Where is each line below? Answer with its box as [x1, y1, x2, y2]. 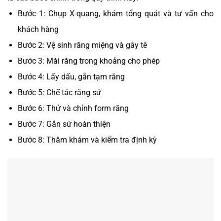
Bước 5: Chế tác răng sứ [17, 88, 101, 98]
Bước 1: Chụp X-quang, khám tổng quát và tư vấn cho [17, 9, 214, 19]
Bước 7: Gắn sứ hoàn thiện [17, 119, 110, 129]
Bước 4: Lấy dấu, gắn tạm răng [17, 72, 125, 82]
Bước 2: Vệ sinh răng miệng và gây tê [17, 40, 147, 50]
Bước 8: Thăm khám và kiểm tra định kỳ [17, 135, 157, 145]
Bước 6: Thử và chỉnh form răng [17, 104, 129, 113]
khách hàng [17, 25, 59, 35]
